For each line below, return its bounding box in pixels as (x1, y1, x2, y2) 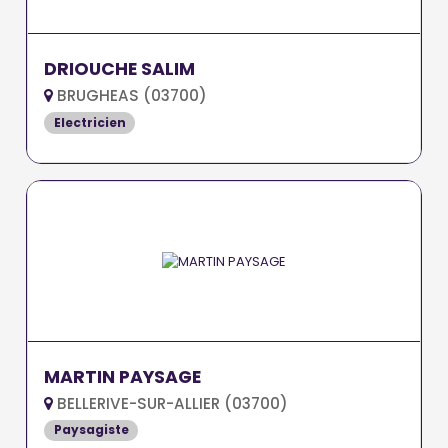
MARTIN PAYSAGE (44, 364, 202, 389)
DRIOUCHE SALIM (44, 56, 196, 81)
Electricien (53, 113, 126, 131)
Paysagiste (53, 421, 129, 439)
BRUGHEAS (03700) (53, 84, 208, 106)
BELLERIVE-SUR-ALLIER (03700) (53, 392, 289, 414)
